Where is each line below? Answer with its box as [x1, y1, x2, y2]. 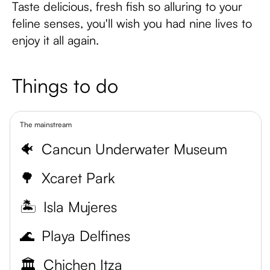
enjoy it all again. [12, 33, 99, 48]
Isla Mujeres [43, 198, 117, 216]
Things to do [12, 74, 118, 98]
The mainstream [20, 120, 72, 129]
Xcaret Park [42, 169, 115, 187]
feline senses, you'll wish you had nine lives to [12, 16, 252, 31]
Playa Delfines [42, 227, 130, 245]
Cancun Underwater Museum [42, 140, 227, 158]
